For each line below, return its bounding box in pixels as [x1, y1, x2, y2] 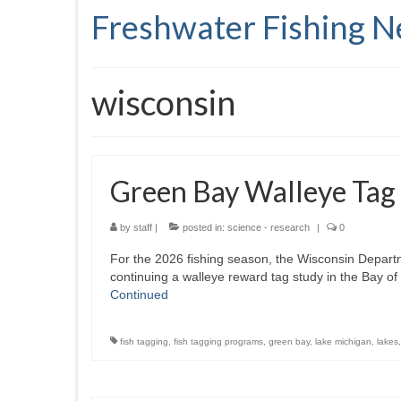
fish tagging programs [174, 337, 263, 346]
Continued [110, 287, 168, 302]
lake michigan [315, 337, 371, 346]
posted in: [180, 222, 227, 233]
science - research [227, 222, 310, 233]
